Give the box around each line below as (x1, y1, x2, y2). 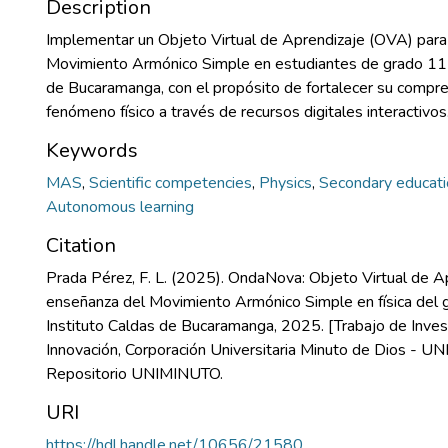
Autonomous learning (46, 196, 194, 218)
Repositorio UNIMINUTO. (46, 363, 223, 385)
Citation (46, 232, 116, 259)
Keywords (46, 137, 138, 164)
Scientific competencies (89, 172, 252, 194)
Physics (259, 172, 312, 194)
